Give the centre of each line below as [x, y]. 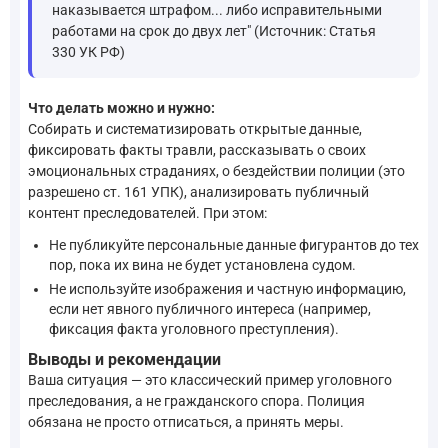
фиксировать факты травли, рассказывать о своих [197, 150]
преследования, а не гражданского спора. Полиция [196, 400]
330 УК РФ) [88, 52]
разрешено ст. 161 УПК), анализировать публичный [198, 192]
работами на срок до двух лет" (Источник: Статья [214, 31]
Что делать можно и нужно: [121, 108]
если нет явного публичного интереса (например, [210, 309]
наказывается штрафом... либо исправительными [217, 10]
